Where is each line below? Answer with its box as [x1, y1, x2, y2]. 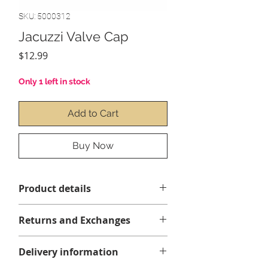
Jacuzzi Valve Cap [19, 28, 129, 44]
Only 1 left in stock [19, 76, 90, 86]
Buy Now [72, 139, 114, 151]
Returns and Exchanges [19, 213, 130, 227]
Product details [19, 181, 91, 195]
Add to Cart [68, 107, 118, 119]
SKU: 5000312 [19, 11, 71, 21]
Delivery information [19, 245, 118, 258]
